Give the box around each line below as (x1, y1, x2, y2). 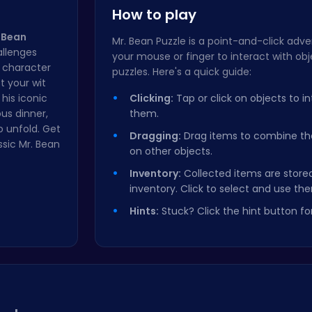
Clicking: (130, 91, 173, 105)
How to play (112, 5, 196, 24)
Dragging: (130, 129, 181, 143)
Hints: (130, 204, 159, 218)
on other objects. (130, 144, 212, 158)
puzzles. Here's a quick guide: (112, 65, 251, 79)
